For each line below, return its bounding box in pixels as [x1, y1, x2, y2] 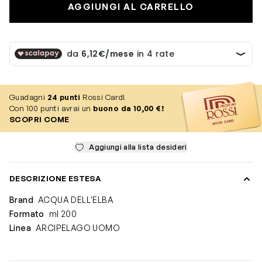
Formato [9, 208, 44, 219]
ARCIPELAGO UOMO [36, 222, 120, 233]
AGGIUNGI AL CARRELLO [67, 1, 194, 13]
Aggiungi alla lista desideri [89, 142, 187, 152]
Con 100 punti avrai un [9, 104, 94, 113]
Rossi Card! [80, 92, 126, 102]
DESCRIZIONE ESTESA [9, 174, 101, 184]
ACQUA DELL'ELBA [38, 194, 113, 205]
